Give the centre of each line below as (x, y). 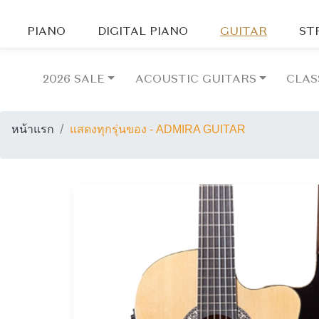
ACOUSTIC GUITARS (195, 80)
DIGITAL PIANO (143, 32)
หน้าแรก (33, 130)
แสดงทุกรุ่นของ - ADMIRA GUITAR (158, 130)
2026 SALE (74, 80)
